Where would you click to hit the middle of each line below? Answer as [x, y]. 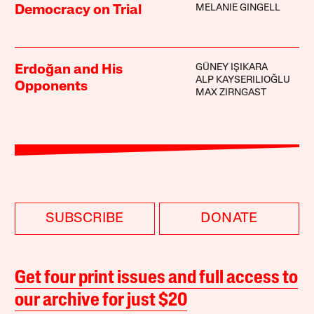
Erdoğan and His [69, 70]
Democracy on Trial [78, 11]
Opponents [52, 87]
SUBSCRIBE [85, 219]
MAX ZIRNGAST [231, 93]
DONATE [229, 219]
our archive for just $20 [101, 301]
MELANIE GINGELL [238, 8]
